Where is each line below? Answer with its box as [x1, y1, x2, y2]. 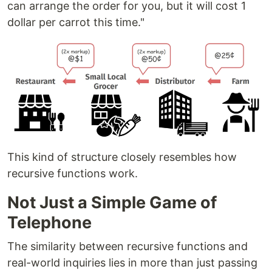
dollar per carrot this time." [7, 15, 144, 29]
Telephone [7, 212, 92, 233]
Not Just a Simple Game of [7, 192, 217, 213]
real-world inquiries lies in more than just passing [7, 256, 257, 270]
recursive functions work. [7, 167, 138, 180]
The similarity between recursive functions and [7, 240, 248, 253]
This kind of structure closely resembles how [7, 151, 237, 164]
